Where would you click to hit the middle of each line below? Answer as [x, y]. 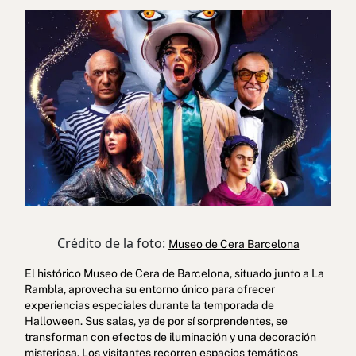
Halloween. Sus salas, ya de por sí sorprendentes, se [156, 321]
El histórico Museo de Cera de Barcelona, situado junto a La [174, 273]
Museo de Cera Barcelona [234, 244]
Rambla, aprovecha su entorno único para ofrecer [149, 289]
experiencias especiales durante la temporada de [149, 305]
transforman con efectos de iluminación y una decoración [170, 337]
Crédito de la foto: [112, 243]
